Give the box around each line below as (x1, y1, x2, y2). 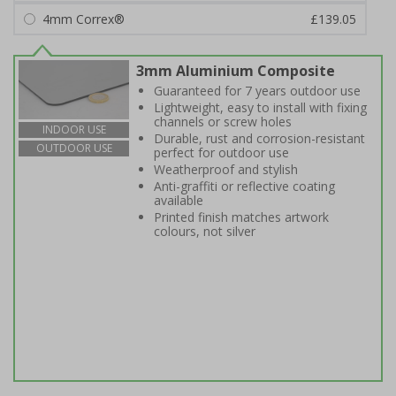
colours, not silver (154, 222, 255, 240)
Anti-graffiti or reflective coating (154, 177, 335, 194)
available (154, 191, 203, 209)
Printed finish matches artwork (154, 208, 329, 225)
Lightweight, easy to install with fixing (154, 98, 367, 116)
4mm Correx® (42, 10, 125, 27)
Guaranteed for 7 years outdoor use (154, 81, 361, 99)
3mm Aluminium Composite (136, 60, 335, 80)
